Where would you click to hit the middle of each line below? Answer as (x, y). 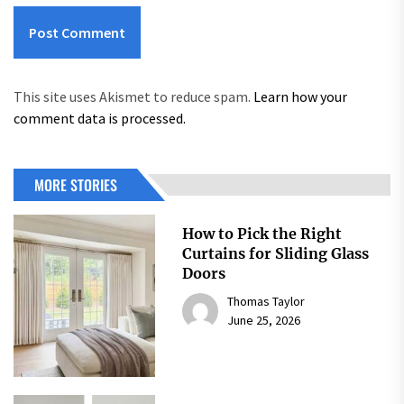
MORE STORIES (76, 185)
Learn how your (300, 97)
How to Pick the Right (262, 234)
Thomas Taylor (266, 302)
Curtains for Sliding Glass (275, 254)
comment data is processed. (100, 119)
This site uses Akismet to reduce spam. (133, 97)
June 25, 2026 (263, 321)
